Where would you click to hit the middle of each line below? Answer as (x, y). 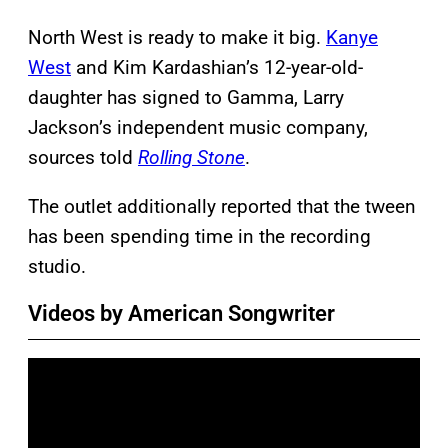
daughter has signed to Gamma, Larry (186, 97)
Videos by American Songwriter (181, 313)
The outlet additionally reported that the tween (222, 206)
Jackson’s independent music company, (198, 127)
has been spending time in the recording (199, 236)
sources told (83, 157)
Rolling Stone (191, 157)
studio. (57, 266)
